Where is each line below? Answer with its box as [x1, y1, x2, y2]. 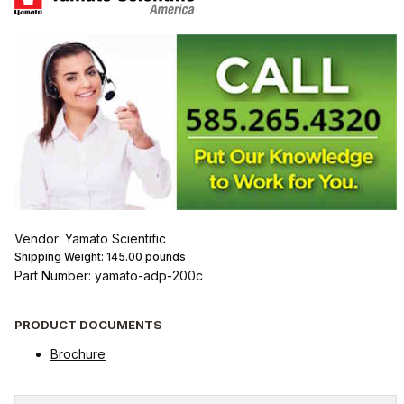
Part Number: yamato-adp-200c [14, 267, 203, 283]
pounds [142, 249, 186, 263]
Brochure [50, 346, 106, 363]
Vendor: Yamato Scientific [14, 230, 166, 246]
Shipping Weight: [14, 249, 106, 263]
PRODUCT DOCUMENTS [14, 317, 162, 333]
